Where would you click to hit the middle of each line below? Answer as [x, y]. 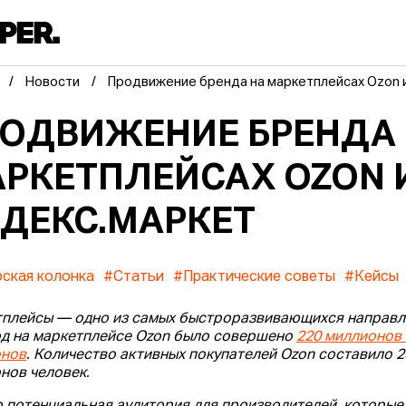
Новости [53, 83]
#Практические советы [255, 278]
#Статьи [134, 278]
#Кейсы [372, 278]
